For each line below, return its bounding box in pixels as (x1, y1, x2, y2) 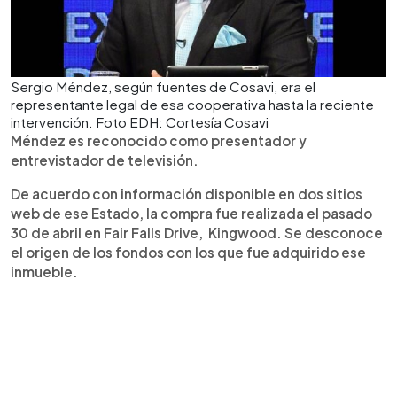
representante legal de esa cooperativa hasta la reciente (11, 95, 374, 113)
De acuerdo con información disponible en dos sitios (11, 184, 362, 202)
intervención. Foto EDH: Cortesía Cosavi (11, 113, 269, 130)
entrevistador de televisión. (11, 151, 198, 168)
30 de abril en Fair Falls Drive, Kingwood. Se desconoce (11, 223, 383, 241)
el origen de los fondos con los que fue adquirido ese (11, 243, 366, 261)
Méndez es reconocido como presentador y (11, 131, 307, 149)
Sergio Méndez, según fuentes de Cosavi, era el (11, 77, 315, 95)
